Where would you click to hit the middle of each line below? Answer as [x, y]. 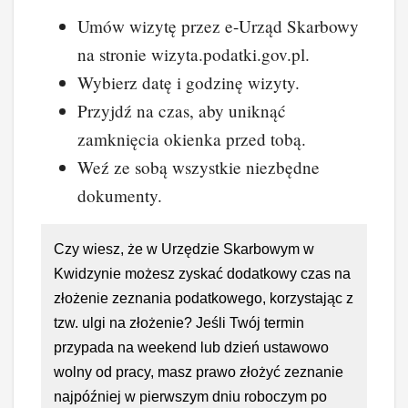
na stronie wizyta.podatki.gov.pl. [194, 55]
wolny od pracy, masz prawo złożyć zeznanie [199, 372]
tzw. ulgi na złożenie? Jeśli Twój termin [179, 323]
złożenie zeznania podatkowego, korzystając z [204, 299]
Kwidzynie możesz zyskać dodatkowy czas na [202, 274]
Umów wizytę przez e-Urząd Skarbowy [218, 26]
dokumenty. [120, 196]
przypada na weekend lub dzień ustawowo [191, 348]
